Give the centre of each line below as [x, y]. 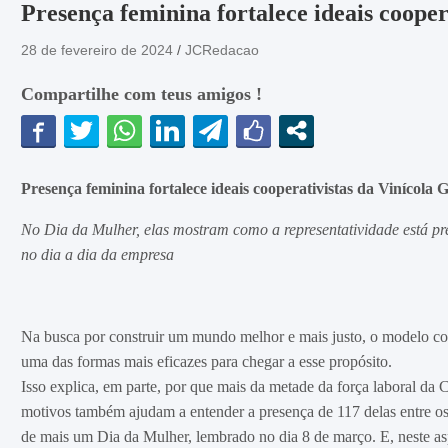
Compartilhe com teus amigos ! [141, 94]
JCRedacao [221, 50]
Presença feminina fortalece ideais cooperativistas [188, 188]
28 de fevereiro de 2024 [96, 50]
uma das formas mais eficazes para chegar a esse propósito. [206, 361]
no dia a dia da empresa [97, 254]
